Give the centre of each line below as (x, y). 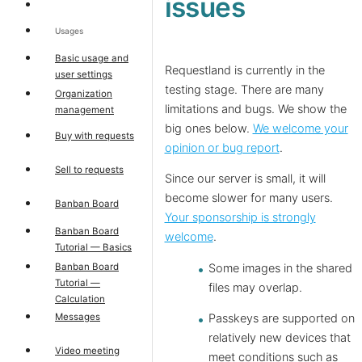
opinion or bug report (222, 147)
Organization (84, 93)
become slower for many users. (248, 198)
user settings (84, 74)
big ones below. (208, 128)
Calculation (80, 299)
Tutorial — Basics (93, 247)
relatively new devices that (280, 338)
